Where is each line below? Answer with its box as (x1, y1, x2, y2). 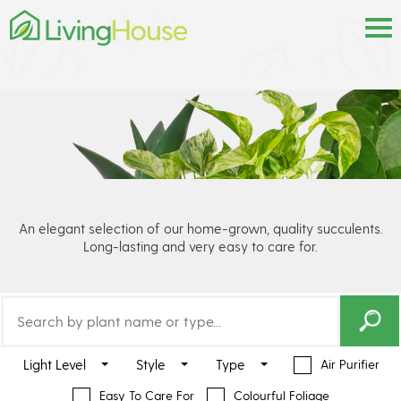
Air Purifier (320, 356, 380, 372)
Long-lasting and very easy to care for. (83, 237, 318, 254)
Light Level (23, 355, 86, 372)
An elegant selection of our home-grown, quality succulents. (18, 219, 383, 236)
